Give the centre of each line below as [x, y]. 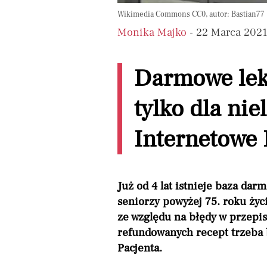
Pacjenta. [140, 248]
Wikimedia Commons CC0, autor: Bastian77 [191, 14]
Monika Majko [152, 32]
